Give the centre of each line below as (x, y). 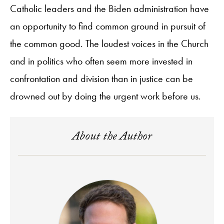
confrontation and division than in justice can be (101, 78)
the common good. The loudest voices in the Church (109, 43)
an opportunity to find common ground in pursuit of (108, 26)
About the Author (112, 137)
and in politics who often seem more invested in (101, 61)
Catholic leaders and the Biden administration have (109, 8)
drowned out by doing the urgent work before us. (107, 96)
